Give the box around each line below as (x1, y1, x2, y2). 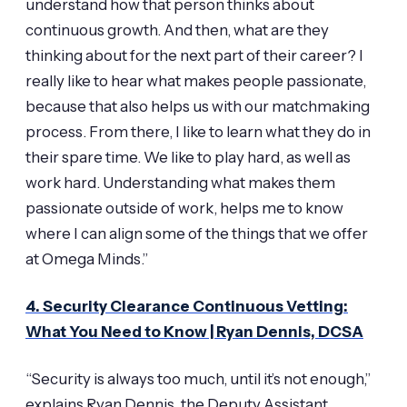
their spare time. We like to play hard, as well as (25, 147, 351, 166)
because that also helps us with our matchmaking (25, 96, 370, 115)
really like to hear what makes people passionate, (25, 71, 366, 90)
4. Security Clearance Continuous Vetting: (25, 297, 348, 316)
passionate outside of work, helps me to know (25, 198, 343, 217)
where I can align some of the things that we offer (25, 223, 368, 243)
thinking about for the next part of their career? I (25, 45, 363, 65)
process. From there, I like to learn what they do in (25, 122, 371, 141)
